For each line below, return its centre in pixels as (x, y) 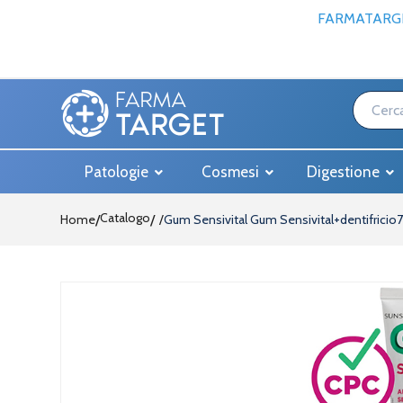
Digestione (345, 172)
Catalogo (125, 218)
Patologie (118, 172)
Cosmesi (232, 172)
